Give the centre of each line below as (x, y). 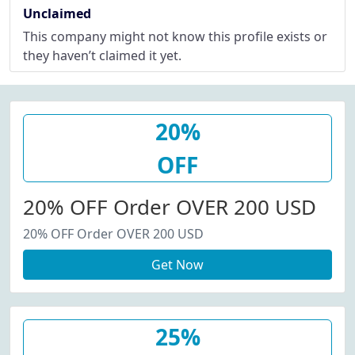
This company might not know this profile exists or (175, 36)
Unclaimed (57, 13)
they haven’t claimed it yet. (102, 55)
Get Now (177, 265)
